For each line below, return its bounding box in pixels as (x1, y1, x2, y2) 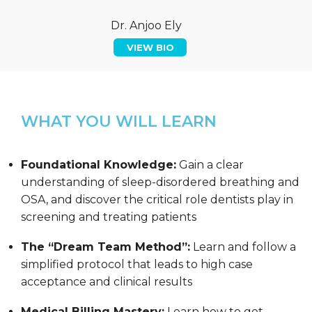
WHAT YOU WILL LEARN (21, 111, 217, 131)
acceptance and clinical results (21, 274, 192, 288)
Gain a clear (176, 157, 244, 171)
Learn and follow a (190, 240, 296, 253)
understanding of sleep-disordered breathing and (21, 175, 299, 189)
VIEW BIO (126, 41, 174, 53)
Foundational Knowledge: (21, 157, 176, 171)
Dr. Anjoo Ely (110, 18, 182, 32)
